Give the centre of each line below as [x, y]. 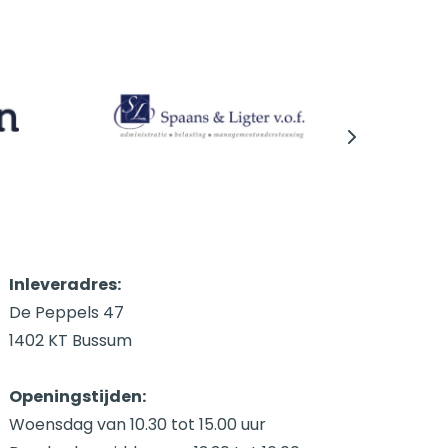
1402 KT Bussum [70, 341]
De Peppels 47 [66, 313]
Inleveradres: [64, 285]
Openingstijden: [77, 397]
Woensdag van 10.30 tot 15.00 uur [139, 425]
